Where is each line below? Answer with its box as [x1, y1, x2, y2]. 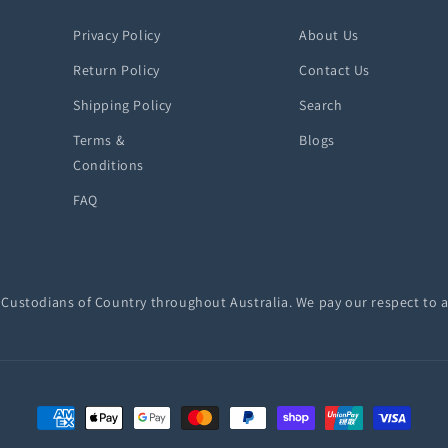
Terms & [73, 131, 125, 149]
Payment [36, 408, 99, 429]
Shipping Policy [73, 96, 172, 114]
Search [299, 96, 343, 114]
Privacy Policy [73, 26, 161, 44]
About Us [299, 26, 359, 44]
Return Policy [73, 61, 160, 79]
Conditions [73, 156, 144, 174]
